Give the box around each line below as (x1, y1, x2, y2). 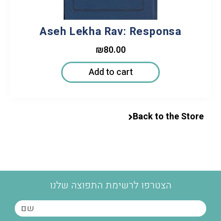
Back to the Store (133, 110, 204, 124)
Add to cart (88, 66, 133, 79)
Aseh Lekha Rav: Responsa (39, 24, 182, 40)
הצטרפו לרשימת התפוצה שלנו (49, 178, 172, 193)
